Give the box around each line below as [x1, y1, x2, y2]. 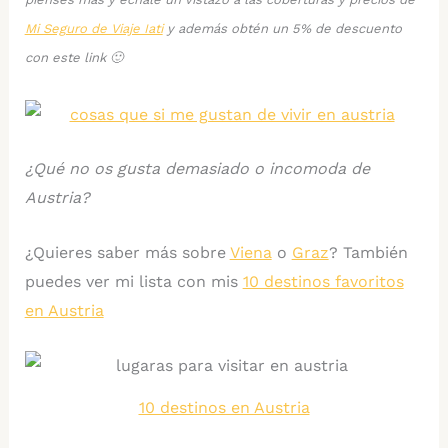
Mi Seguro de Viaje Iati [24, 20, 163, 36]
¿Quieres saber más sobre [24, 243, 230, 263]
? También [328, 243, 408, 263]
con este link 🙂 [24, 49, 123, 65]
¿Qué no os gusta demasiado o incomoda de [24, 159, 370, 179]
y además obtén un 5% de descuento [162, 20, 402, 36]
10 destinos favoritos [242, 272, 404, 292]
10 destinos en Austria [138, 397, 310, 417]
